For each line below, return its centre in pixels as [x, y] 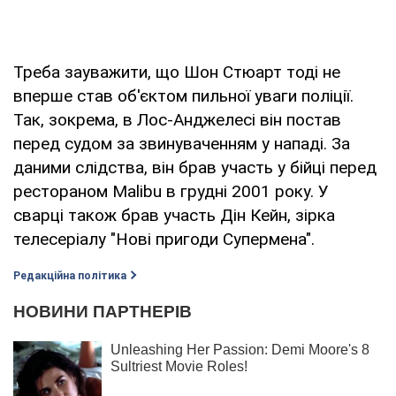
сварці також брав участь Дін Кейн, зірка [174, 215]
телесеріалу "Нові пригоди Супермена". [164, 239]
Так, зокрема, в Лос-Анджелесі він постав [177, 119]
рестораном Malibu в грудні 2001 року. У [171, 191]
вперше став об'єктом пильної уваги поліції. [183, 95]
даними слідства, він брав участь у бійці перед [195, 167]
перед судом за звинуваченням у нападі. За [182, 143]
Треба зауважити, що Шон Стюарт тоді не [177, 72]
